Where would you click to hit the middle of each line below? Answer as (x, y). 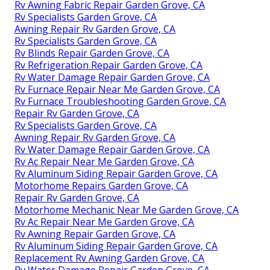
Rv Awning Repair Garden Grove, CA (95, 234)
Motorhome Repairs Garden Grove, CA (101, 185)
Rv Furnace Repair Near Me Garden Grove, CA (117, 89)
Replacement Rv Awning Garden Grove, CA (109, 258)
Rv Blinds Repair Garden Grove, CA (92, 53)
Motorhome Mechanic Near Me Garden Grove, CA (127, 209)
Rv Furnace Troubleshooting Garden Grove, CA (120, 101)
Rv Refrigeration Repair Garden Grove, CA (108, 65)
